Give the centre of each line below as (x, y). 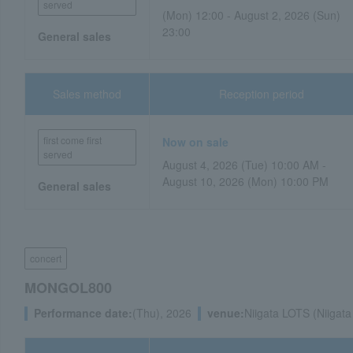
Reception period (262, 94)
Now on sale (196, 142)
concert (46, 258)
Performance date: (83, 313)
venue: (226, 313)
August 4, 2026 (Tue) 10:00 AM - (245, 165)
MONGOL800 (68, 288)
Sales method (87, 94)
